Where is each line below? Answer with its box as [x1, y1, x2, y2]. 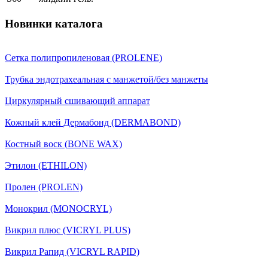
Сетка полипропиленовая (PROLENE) [5, 52, 162, 63]
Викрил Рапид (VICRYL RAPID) [5, 246, 139, 257]
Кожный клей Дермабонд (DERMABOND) [5, 117, 181, 127]
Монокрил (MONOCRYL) [5, 203, 112, 214]
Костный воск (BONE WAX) [5, 138, 122, 149]
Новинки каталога [5, 17, 103, 30]
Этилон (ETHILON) [5, 160, 87, 170]
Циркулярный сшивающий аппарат [5, 95, 150, 106]
